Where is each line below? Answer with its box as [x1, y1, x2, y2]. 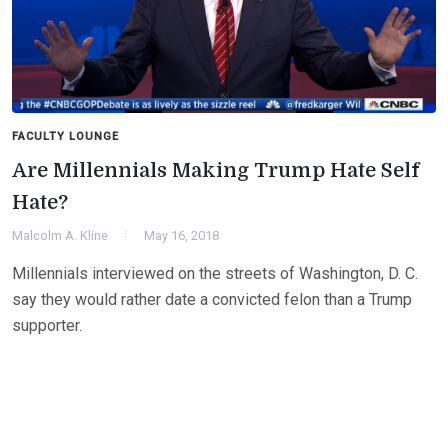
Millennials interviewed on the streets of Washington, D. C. [12, 263, 418, 283]
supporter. [12, 315, 82, 335]
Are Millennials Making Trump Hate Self [12, 158, 419, 182]
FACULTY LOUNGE [12, 129, 119, 143]
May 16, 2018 [144, 227, 219, 243]
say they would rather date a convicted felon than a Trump [12, 289, 412, 309]
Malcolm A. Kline [12, 227, 108, 243]
